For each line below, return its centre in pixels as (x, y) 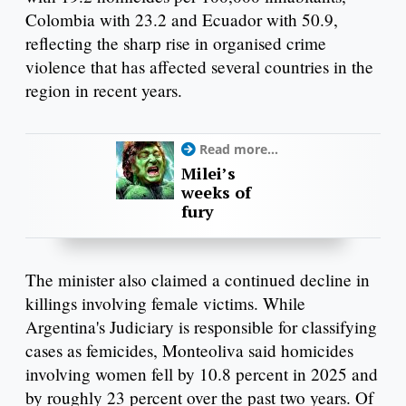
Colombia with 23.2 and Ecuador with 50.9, (182, 19)
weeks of (216, 192)
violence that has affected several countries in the (199, 66)
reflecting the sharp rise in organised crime (176, 43)
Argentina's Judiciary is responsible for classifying (201, 327)
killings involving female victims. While (165, 304)
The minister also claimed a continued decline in (198, 280)
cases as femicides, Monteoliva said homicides (189, 351)
